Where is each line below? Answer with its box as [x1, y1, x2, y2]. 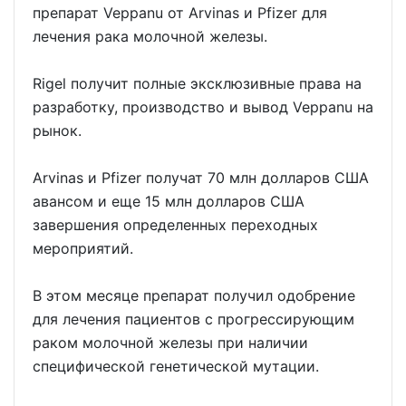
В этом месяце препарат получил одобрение [33, 286, 355, 304]
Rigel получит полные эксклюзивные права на [33, 74, 362, 92]
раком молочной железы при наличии [33, 333, 308, 352]
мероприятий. [33, 239, 133, 257]
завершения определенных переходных [33, 216, 318, 234]
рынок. [33, 121, 82, 140]
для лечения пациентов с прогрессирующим [33, 310, 354, 328]
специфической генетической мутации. [33, 357, 319, 375]
